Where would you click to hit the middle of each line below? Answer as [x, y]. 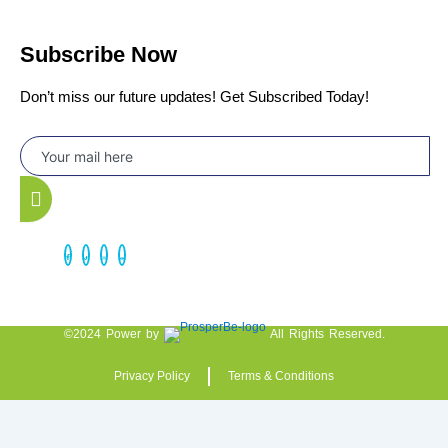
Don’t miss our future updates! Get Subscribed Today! [194, 96]
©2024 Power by [113, 334]
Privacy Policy [152, 376]
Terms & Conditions [281, 376]
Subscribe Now [98, 54]
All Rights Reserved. [327, 334]
